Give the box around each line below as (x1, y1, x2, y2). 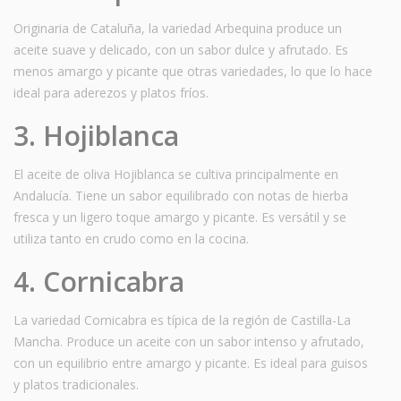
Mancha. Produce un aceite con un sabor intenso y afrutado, (13, 332, 364, 350)
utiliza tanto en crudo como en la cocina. (13, 229, 249, 247)
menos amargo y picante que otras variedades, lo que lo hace (13, 62, 372, 80)
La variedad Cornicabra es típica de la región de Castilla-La (13, 311, 351, 328)
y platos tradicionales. (13, 375, 139, 393)
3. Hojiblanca (13, 116, 179, 154)
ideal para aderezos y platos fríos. (13, 83, 209, 101)
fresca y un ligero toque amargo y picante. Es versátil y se (13, 208, 346, 226)
